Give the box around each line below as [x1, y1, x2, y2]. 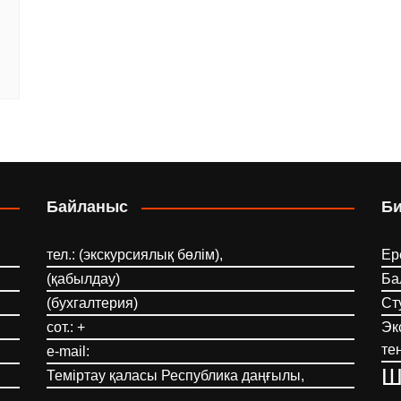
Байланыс [47, 198, 129, 217]
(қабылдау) [47, 271, 121, 287]
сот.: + [47, 320, 86, 336]
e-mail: [47, 344, 90, 360]
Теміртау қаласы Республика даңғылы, [47, 368, 305, 384]
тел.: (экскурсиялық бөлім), [47, 247, 224, 263]
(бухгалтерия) [47, 295, 139, 311]
